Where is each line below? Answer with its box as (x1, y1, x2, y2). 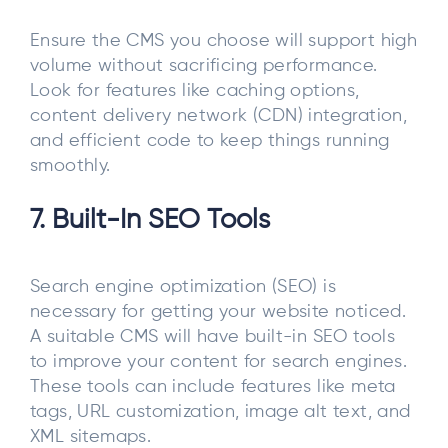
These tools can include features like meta (30, 378, 396, 397)
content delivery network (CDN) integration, (30, 106, 408, 125)
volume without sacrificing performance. (30, 56, 378, 75)
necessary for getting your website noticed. (30, 303, 407, 322)
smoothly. (30, 156, 111, 175)
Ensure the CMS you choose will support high (30, 31, 418, 50)
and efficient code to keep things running (30, 131, 390, 150)
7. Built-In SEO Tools (30, 207, 270, 235)
